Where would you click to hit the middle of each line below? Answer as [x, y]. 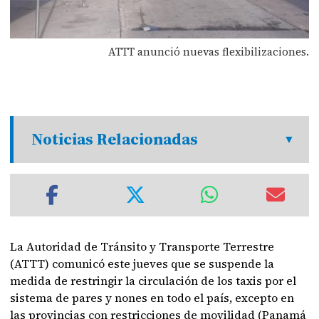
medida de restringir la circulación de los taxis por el [153, 281]
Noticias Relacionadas [115, 139]
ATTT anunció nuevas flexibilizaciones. [208, 51]
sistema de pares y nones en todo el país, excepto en [152, 298]
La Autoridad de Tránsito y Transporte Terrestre [142, 246]
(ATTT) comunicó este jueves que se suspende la [142, 263]
